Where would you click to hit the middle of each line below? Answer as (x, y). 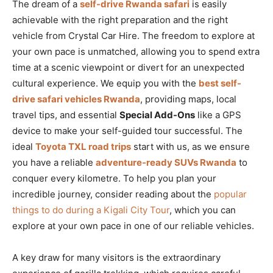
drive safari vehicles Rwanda (76, 99)
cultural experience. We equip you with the (105, 83)
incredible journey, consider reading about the (113, 194)
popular (230, 194)
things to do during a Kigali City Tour (91, 210)
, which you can (203, 210)
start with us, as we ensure (190, 146)
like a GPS (218, 115)
